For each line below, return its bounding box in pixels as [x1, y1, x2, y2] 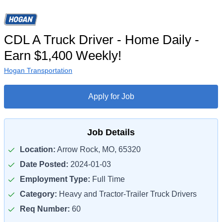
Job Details [87, 127, 135, 137]
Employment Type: [20, 175, 90, 183]
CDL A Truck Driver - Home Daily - [4, 32, 199, 47]
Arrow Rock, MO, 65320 [55, 145, 141, 154]
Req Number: [20, 205, 70, 213]
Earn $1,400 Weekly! [4, 48, 121, 63]
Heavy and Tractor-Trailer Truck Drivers [57, 190, 197, 198]
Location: [20, 145, 55, 154]
